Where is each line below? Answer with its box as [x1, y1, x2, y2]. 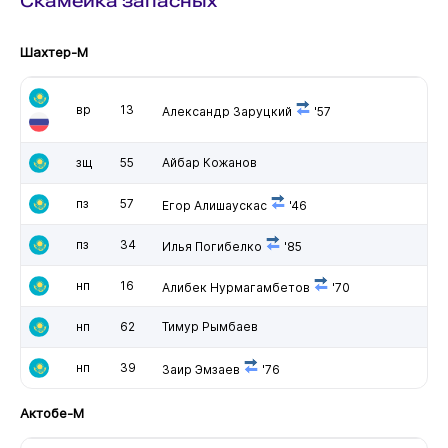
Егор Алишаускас [161, 197, 267, 213]
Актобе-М [19, 404, 84, 421]
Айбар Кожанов [161, 154, 257, 170]
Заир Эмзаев [161, 361, 240, 377]
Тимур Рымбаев [161, 318, 258, 334]
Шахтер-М [19, 43, 88, 60]
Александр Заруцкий [161, 103, 292, 119]
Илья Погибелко [161, 238, 262, 254]
